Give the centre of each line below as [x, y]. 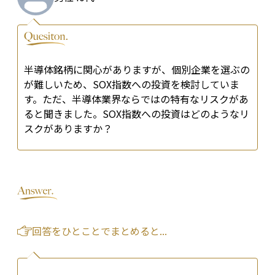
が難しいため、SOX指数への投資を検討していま [132, 84]
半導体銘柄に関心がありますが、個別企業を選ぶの [137, 70]
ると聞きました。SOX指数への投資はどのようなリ [137, 114]
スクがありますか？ [68, 129]
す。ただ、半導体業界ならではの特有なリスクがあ [136, 99]
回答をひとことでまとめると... [99, 231]
